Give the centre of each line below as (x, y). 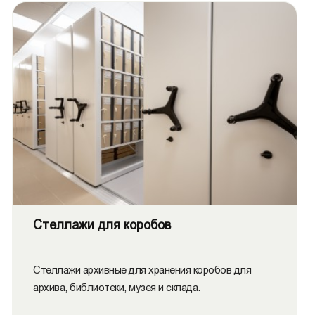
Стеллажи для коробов (102, 225)
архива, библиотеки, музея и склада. (117, 287)
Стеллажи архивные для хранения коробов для (142, 270)
